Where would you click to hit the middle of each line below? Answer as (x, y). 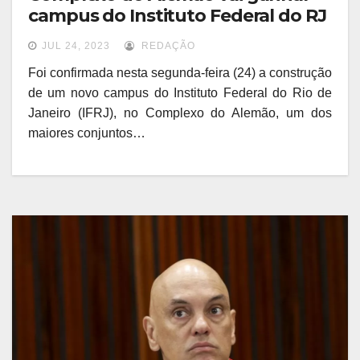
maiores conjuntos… (87, 133)
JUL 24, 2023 (76, 46)
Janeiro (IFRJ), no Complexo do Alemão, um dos (180, 113)
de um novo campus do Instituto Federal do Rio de (180, 93)
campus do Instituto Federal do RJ (177, 16)
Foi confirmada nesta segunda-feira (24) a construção (180, 73)
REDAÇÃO (167, 46)
